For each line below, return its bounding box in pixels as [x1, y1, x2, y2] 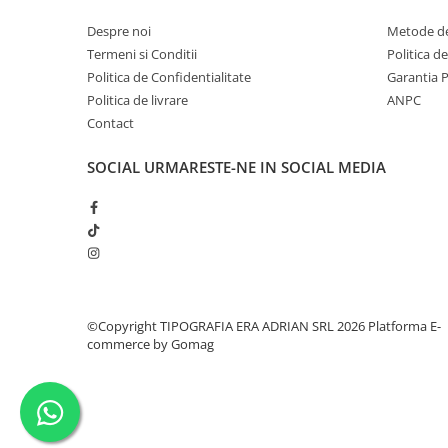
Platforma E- [368, 316, 441, 335]
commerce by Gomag [87, 334, 214, 353]
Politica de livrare [87, 90, 188, 109]
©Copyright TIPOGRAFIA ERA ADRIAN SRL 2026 [87, 316, 368, 335]
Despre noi [87, 21, 151, 40]
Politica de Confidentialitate [87, 67, 251, 86]
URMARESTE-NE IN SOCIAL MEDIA [144, 156, 386, 177]
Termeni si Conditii [87, 44, 197, 63]
